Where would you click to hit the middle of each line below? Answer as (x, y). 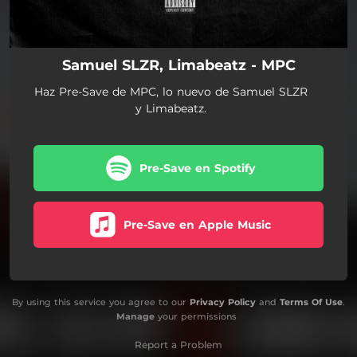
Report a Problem (178, 344)
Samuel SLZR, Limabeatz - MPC (178, 65)
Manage (135, 316)
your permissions (195, 316)
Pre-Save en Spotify (197, 168)
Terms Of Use (311, 302)
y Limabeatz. (171, 108)
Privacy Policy (223, 302)
